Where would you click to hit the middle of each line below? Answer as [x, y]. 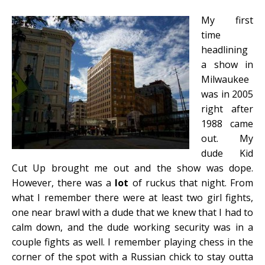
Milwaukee [225, 79]
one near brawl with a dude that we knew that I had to [132, 212]
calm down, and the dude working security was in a [132, 227]
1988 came [227, 124]
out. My [227, 138]
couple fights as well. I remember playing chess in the [132, 242]
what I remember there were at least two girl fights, [132, 198]
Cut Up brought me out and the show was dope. [132, 168]
